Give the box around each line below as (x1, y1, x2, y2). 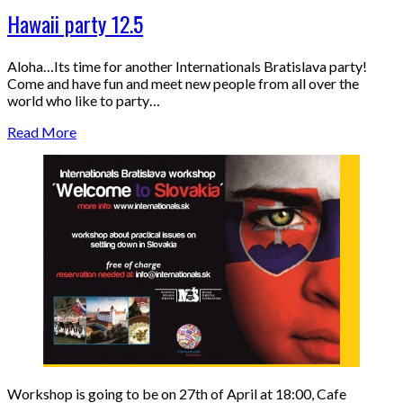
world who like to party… (7, 91, 160, 109)
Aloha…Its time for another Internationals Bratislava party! (7, 57, 367, 75)
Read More (7, 122, 76, 140)
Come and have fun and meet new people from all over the (7, 74, 359, 92)
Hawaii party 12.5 (7, 7, 143, 40)
